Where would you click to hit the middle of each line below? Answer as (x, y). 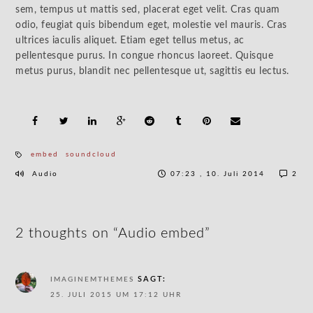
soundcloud (92, 154)
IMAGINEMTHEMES (93, 279)
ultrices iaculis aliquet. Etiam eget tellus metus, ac (130, 41)
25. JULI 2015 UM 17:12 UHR (116, 295)
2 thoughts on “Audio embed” (113, 233)
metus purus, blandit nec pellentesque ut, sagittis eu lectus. (152, 71)
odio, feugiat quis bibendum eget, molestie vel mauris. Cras (151, 25)
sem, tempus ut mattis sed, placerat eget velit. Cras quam (148, 10)
